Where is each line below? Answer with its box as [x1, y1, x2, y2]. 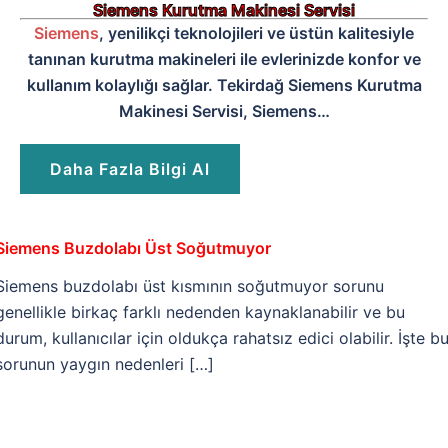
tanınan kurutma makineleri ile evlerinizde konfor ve [27, 49, 421, 70]
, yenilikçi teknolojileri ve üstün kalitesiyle [99, 23, 414, 44]
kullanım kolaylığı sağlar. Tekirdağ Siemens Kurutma [26, 75, 422, 96]
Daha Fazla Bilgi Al [50, 159, 210, 180]
